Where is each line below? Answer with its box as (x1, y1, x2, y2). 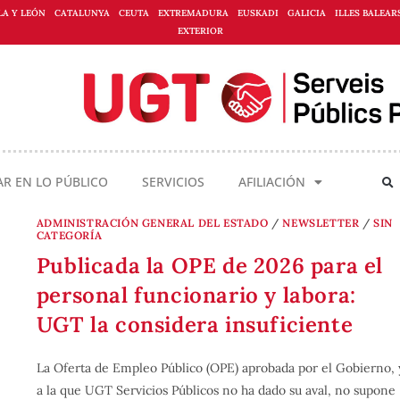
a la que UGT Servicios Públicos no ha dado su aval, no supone (36, 381, 396, 398)
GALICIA (287, 7, 326, 19)
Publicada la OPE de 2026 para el (36, 251, 384, 279)
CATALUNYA (54, 7, 110, 19)
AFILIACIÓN (237, 172, 305, 190)
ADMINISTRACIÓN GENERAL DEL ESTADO (36, 215, 269, 229)
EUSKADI (237, 7, 279, 19)
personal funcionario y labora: (36, 280, 356, 309)
